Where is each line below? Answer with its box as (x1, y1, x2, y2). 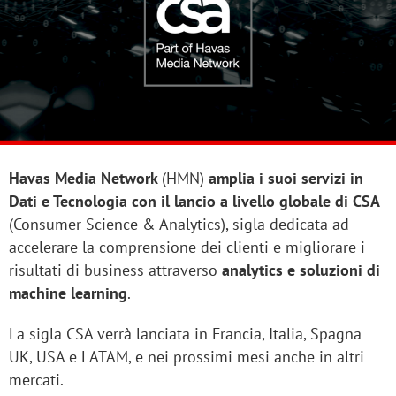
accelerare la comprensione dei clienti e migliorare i (9, 237, 365, 258)
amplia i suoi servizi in (209, 168, 363, 189)
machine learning (9, 283, 127, 304)
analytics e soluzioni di (217, 260, 380, 281)
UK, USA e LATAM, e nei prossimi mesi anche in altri (9, 346, 364, 368)
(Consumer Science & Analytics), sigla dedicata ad (9, 214, 349, 235)
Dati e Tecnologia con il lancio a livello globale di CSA (9, 191, 380, 212)
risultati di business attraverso (9, 260, 217, 281)
